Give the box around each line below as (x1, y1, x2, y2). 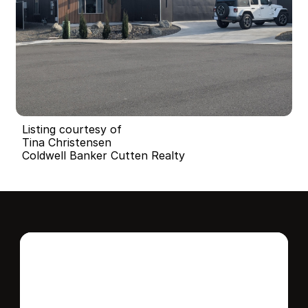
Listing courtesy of (22, 122, 122, 136)
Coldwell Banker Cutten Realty (22, 148, 185, 162)
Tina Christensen (22, 135, 111, 149)
